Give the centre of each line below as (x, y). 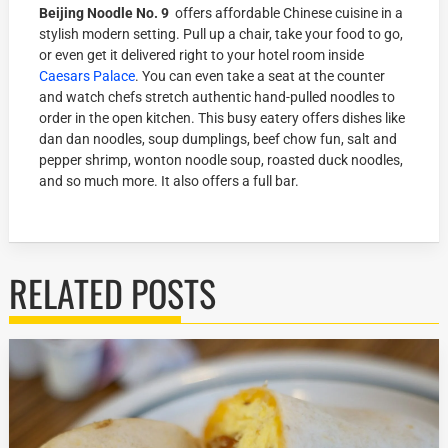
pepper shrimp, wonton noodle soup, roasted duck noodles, (221, 160)
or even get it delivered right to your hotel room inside (202, 55)
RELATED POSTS (113, 293)
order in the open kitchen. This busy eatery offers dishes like (222, 118)
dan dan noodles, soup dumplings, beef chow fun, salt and (218, 139)
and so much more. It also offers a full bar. (169, 181)
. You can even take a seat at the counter (260, 76)
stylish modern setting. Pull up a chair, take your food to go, (221, 34)
